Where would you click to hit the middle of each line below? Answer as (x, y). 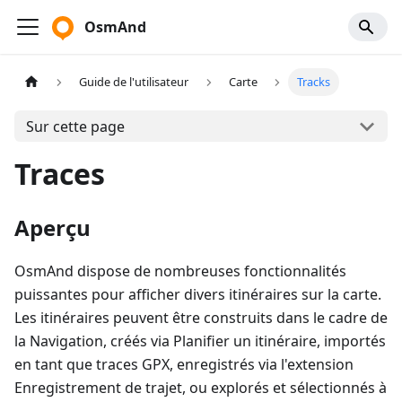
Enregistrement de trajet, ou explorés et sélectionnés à (201, 388)
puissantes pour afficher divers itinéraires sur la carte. (198, 294)
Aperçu (52, 227)
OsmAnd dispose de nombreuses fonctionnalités (180, 271)
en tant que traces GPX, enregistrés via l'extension (184, 364)
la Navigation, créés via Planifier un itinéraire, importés (200, 341)
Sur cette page (75, 126)
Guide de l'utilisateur (134, 82)
